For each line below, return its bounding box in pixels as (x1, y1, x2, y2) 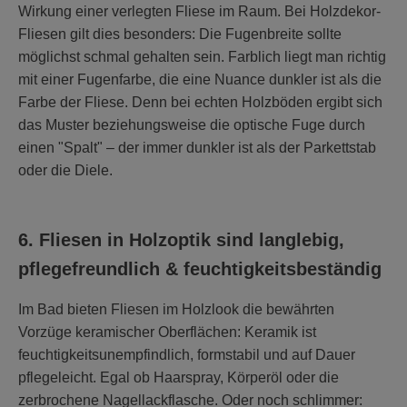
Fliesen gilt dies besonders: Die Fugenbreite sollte (18, 25, 342, 42)
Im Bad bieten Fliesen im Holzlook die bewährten (18, 301, 334, 317)
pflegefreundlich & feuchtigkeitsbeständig (18, 258, 382, 279)
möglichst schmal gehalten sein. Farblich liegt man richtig (18, 48, 386, 65)
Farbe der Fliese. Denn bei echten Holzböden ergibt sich (18, 94, 382, 110)
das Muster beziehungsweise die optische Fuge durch (18, 116, 365, 133)
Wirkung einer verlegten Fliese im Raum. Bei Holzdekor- (18, 3, 381, 19)
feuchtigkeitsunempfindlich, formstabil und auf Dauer (18, 346, 355, 362)
